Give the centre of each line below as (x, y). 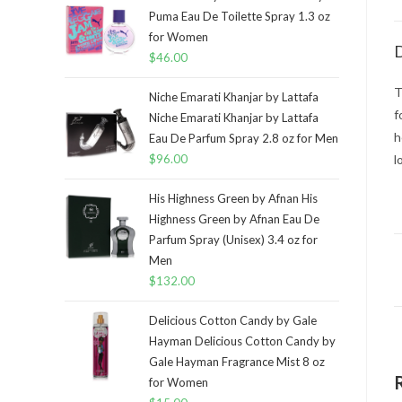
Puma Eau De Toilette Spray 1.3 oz (240, 16)
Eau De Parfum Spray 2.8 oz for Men (244, 138)
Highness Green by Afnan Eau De (234, 219)
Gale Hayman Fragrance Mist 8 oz (237, 362)
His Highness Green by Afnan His (233, 198)
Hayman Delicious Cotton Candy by (242, 341)
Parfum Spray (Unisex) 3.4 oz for (233, 240)
